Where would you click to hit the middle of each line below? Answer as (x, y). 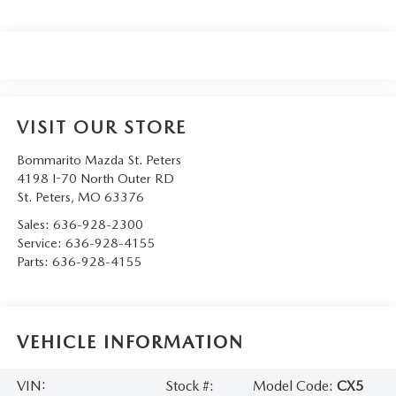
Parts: (34, 261)
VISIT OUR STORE (101, 127)
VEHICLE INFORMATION (130, 343)
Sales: (34, 224)
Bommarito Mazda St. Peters (99, 160)
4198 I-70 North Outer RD (95, 178)
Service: (41, 243)
